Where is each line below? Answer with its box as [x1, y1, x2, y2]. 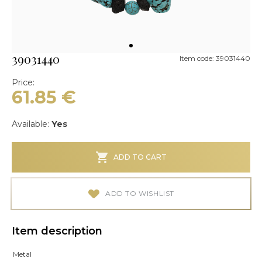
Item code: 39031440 [180, 54, 250, 63]
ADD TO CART [113, 153, 167, 161]
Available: [12, 119, 51, 129]
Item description [12, 225, 102, 237]
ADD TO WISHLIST [105, 189, 174, 198]
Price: [12, 77, 35, 88]
